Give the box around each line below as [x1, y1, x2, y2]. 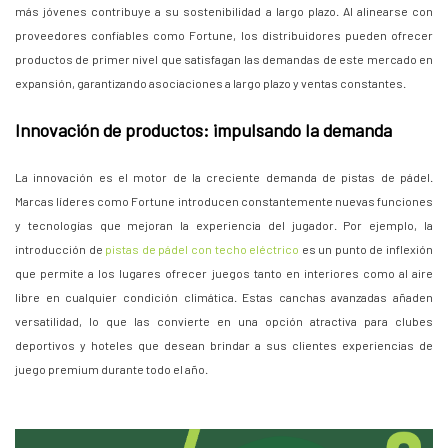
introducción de [15, 242, 103, 257]
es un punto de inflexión [299, 242, 434, 257]
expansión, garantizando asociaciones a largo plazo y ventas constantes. [15, 76, 406, 91]
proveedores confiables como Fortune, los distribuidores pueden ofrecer [15, 28, 433, 43]
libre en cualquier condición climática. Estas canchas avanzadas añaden [15, 290, 433, 305]
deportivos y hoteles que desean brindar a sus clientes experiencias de [15, 338, 433, 353]
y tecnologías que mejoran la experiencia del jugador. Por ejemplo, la [15, 218, 433, 233]
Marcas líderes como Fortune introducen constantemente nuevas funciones [15, 194, 433, 209]
